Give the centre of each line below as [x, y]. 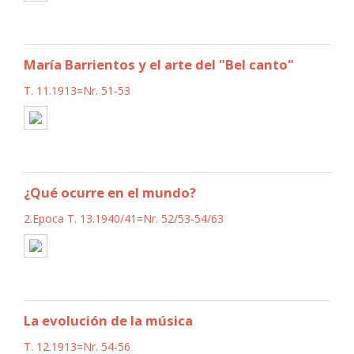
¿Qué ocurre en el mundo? [110, 192]
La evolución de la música [108, 320]
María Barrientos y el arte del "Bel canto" [159, 64]
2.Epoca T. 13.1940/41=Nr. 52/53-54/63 [124, 218]
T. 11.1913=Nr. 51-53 [77, 90]
